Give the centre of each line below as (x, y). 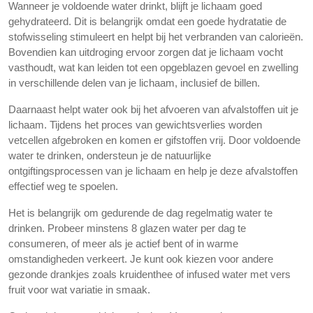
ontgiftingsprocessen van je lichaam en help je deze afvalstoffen (153, 171)
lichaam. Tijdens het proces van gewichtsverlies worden (135, 125)
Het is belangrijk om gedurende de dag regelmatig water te (140, 213)
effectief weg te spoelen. (63, 186)
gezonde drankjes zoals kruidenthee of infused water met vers (150, 274)
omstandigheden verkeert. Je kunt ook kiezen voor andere (141, 259)
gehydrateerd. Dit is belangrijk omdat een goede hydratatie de (147, 21)
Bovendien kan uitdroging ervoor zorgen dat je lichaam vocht (146, 52)
